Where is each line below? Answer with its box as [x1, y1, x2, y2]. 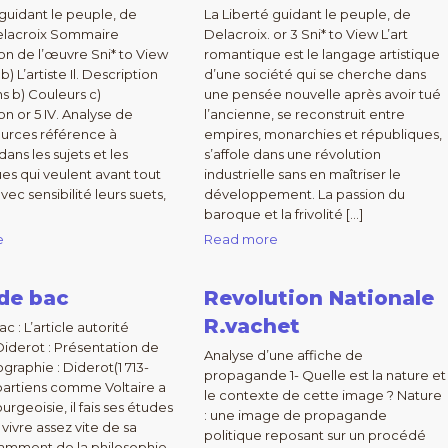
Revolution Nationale [203, 286, 434, 310]
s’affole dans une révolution [203, 146, 381, 162]
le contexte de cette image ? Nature [203, 387, 442, 403]
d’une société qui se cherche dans [203, 66, 426, 82]
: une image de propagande [203, 407, 387, 423]
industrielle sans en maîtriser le [203, 166, 401, 182]
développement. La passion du [203, 186, 405, 202]
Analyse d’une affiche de [203, 347, 363, 363]
